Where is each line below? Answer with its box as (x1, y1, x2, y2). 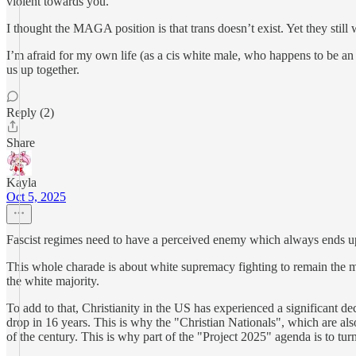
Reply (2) (6, 106, 54, 119)
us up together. (6, 63, 79, 76)
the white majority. (6, 274, 99, 288)
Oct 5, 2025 (6, 190, 66, 203)
